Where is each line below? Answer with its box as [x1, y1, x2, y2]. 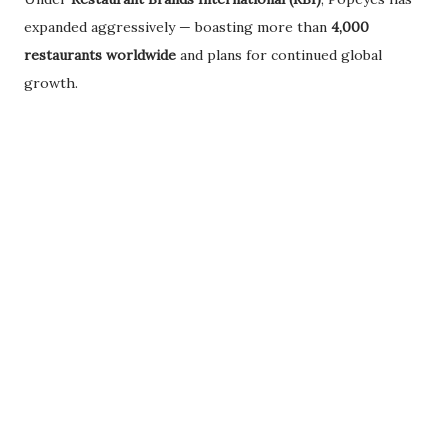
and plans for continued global [176, 46, 382, 65]
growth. [24, 74, 78, 93]
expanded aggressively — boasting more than [24, 18, 331, 37]
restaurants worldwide [24, 46, 176, 65]
